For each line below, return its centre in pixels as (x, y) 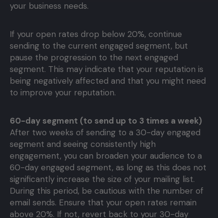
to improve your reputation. (63, 93)
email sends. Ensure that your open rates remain (103, 203)
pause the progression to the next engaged (94, 58)
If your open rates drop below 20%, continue (96, 34)
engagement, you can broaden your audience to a (106, 156)
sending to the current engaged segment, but (99, 46)
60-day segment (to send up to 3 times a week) (106, 121)
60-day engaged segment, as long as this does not (108, 168)
